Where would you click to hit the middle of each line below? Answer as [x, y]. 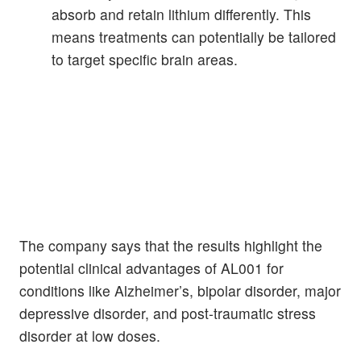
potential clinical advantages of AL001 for [151, 268]
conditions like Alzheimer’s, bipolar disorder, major [180, 291]
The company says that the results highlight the [171, 246]
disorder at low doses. [90, 336]
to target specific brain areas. [145, 59]
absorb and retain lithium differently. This [181, 14]
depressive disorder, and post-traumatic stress [168, 313]
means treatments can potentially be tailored [194, 36]
